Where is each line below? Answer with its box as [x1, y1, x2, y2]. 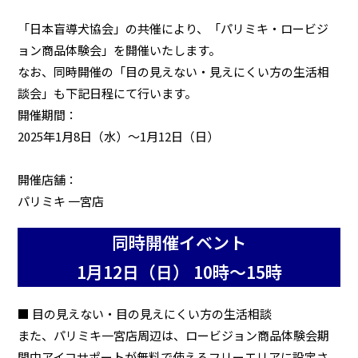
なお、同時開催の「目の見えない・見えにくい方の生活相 [18, 62, 330, 80]
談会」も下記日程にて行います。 [18, 84, 197, 101]
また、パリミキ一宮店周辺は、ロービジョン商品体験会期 [18, 326, 330, 344]
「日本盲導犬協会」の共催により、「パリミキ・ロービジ [18, 19, 329, 37]
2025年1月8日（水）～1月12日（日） [18, 127, 220, 145]
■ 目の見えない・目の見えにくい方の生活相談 [18, 304, 272, 322]
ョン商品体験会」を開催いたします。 [18, 41, 221, 58]
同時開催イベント [112, 229, 246, 254]
